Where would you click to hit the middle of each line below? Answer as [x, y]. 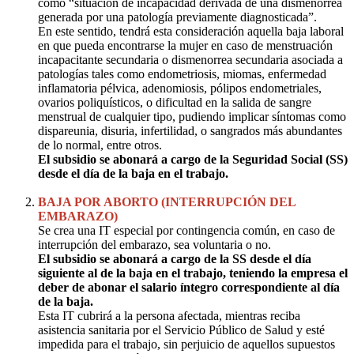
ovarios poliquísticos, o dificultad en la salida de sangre [175, 102]
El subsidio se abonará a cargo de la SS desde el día [175, 258]
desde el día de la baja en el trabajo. [133, 173]
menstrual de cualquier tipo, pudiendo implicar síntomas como [192, 116]
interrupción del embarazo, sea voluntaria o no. [154, 244]
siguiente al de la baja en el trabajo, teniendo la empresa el [193, 273]
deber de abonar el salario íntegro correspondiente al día [189, 287]
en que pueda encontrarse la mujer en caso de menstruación [185, 45]
